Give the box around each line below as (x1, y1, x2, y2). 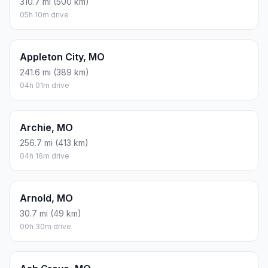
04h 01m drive (20, 81, 69, 90)
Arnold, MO (20, 192, 73, 205)
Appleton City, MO (20, 51, 105, 63)
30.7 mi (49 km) (20, 208, 81, 219)
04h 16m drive (20, 151, 69, 161)
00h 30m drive (20, 222, 71, 232)
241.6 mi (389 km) (20, 67, 89, 78)
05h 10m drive (20, 10, 69, 20)
